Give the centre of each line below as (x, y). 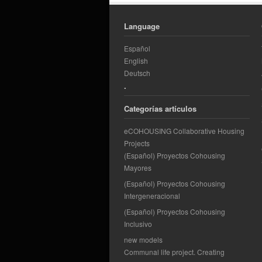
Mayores (138, 167)
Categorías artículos (160, 108)
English (136, 60)
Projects (137, 143)
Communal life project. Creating (174, 251)
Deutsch (137, 73)
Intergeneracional (152, 195)
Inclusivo (138, 223)
